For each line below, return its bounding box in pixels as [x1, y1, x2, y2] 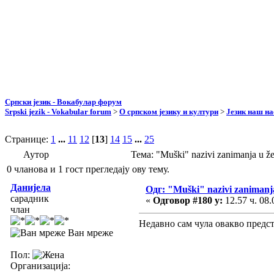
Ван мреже [65, 227, 113, 238]
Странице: [5, 133, 51, 144]
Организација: [10, 260, 70, 271]
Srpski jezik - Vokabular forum [5, 106, 111, 116]
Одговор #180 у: [153, 194, 223, 206]
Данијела [10, 182, 51, 193]
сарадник [10, 193, 49, 204]
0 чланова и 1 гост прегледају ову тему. [7, 163, 169, 174]
